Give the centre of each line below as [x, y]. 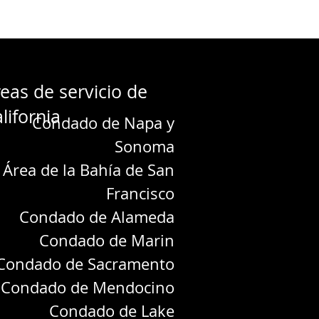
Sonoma [145, 146]
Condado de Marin [107, 240]
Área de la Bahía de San [89, 170]
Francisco [140, 193]
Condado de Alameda [97, 217]
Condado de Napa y [103, 123]
